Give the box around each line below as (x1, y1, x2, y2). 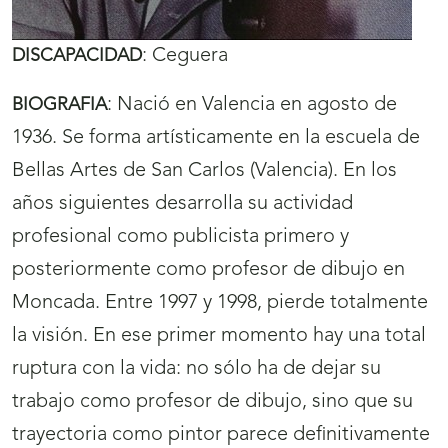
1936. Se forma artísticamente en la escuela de (12, 128, 420, 149)
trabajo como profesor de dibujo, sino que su (12, 392, 413, 413)
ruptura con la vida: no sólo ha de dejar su (12, 359, 381, 380)
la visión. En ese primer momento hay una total (12, 326, 426, 347)
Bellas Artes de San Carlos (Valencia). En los (12, 161, 397, 182)
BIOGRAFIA (12, 96, 107, 115)
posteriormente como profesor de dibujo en (12, 260, 405, 281)
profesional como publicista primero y (12, 227, 349, 248)
